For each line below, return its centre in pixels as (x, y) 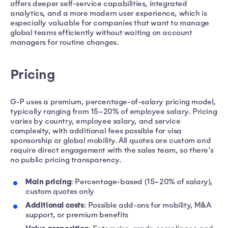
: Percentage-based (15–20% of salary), (142, 182)
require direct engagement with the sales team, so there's (112, 150)
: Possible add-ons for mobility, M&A (147, 205)
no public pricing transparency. (66, 160)
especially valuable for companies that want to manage (110, 23)
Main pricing (48, 182)
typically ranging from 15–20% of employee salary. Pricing (114, 112)
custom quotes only (60, 192)
